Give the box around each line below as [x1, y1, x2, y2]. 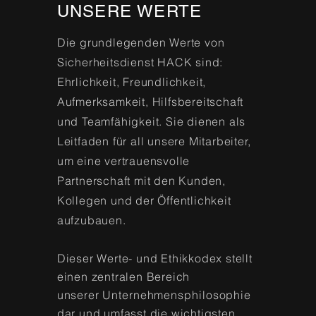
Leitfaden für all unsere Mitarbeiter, [56, 134, 251, 148]
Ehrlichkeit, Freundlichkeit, [56, 75, 207, 89]
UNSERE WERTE [56, 1, 202, 20]
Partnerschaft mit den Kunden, [56, 174, 226, 188]
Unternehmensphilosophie [102, 288, 252, 302]
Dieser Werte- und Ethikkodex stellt [56, 251, 253, 265]
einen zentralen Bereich [56, 269, 190, 284]
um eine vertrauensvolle [56, 154, 190, 168]
